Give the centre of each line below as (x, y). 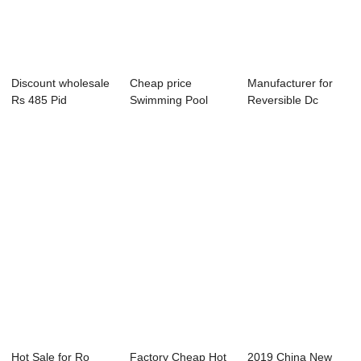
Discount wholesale (61, 83)
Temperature (44, 117)
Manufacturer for (290, 83)
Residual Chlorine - (178, 117)
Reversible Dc (283, 100)
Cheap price (160, 83)
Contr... (30, 134)
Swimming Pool (168, 100)
